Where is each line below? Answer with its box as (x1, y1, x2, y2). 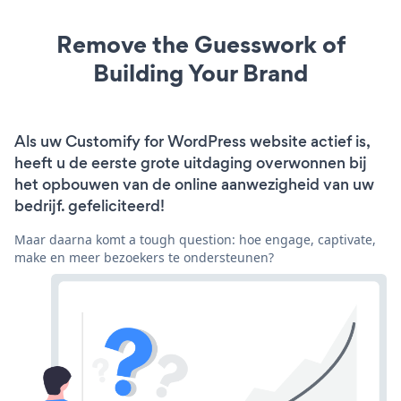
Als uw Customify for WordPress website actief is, (14, 130, 370, 152)
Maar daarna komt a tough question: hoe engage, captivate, (14, 230, 376, 248)
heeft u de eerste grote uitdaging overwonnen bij (14, 151, 367, 174)
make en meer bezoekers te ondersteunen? (14, 248, 274, 266)
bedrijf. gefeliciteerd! (14, 194, 165, 217)
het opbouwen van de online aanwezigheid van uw (14, 173, 374, 195)
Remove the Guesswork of (55, 27, 346, 61)
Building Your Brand (93, 55, 308, 90)
